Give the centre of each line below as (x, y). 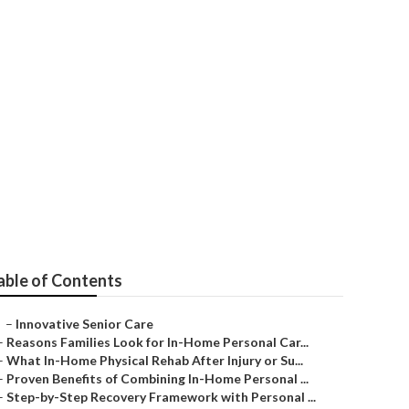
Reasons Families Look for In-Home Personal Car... (157, 342)
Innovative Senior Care (84, 324)
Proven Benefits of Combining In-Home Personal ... (157, 378)
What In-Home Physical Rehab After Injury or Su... (155, 360)
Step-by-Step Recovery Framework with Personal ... (161, 397)
